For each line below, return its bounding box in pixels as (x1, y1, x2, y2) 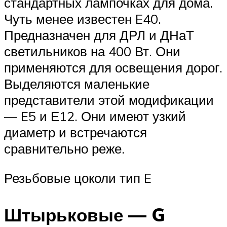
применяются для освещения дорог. (4, 59, 222, 76)
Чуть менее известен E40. (4, 11, 161, 27)
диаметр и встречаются (4, 124, 147, 141)
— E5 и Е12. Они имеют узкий (4, 108, 186, 125)
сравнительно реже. (4, 140, 125, 157)
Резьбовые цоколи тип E (4, 169, 152, 186)
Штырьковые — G (4, 203, 165, 226)
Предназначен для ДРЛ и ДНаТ (4, 27, 194, 44)
